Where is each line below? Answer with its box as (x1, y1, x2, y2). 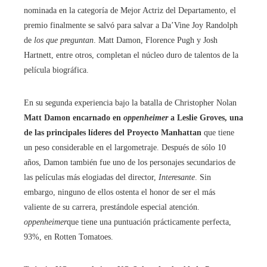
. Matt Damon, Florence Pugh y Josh (94, 36, 218, 45)
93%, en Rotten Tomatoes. (24, 232, 113, 241)
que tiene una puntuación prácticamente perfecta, (67, 218, 231, 226)
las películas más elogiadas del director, (24, 173, 159, 182)
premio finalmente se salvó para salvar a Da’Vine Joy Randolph (24, 21, 238, 30)
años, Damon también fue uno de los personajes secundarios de (24, 158, 235, 167)
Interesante (159, 173, 195, 182)
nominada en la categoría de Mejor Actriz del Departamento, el (24, 6, 236, 15)
